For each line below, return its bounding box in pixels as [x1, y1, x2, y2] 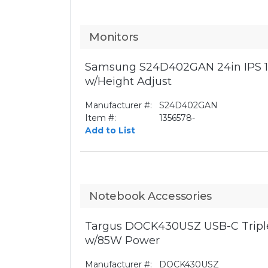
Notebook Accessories [89, 190, 212, 203]
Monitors [89, 31, 138, 44]
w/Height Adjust [85, 75, 172, 88]
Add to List [85, 125, 135, 136]
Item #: [85, 112, 116, 123]
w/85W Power [85, 234, 160, 247]
